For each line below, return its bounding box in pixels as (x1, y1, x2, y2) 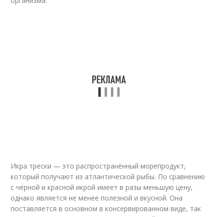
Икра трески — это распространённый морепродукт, (11, 161, 186, 170)
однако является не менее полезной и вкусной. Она (11, 193, 183, 202)
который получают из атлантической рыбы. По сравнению (11, 172, 205, 181)
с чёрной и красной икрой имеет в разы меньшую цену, (11, 183, 193, 192)
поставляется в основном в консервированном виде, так (11, 204, 201, 213)
